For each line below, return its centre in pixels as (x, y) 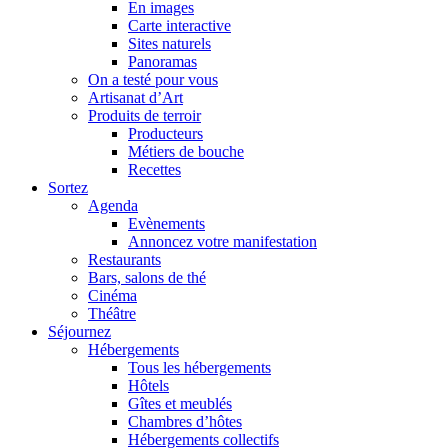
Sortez (68, 187)
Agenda (113, 205)
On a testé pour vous (153, 79)
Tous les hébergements (199, 367)
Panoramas (162, 61)
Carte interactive (179, 25)
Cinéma (112, 295)
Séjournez (79, 331)
